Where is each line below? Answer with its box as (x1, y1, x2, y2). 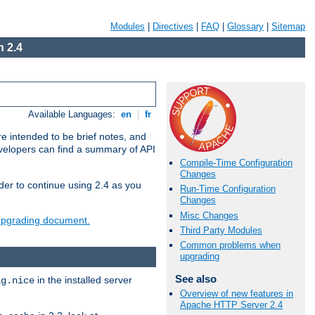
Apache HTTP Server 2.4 (180, 300, 283, 311)
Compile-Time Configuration (180, 157, 292, 169)
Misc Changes (180, 210, 238, 221)
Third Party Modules (180, 224, 262, 236)
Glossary (227, 21, 264, 32)
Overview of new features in (180, 288, 293, 300)
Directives (153, 21, 193, 32)
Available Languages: (28, 109, 119, 120)
